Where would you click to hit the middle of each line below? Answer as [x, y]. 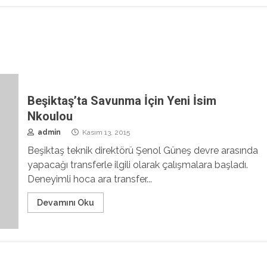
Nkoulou [50, 117]
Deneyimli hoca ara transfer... [89, 179]
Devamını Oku [65, 203]
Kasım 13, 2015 [105, 133]
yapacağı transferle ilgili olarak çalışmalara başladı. [137, 165]
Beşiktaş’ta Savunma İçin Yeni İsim [122, 101]
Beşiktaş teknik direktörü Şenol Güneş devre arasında [142, 151]
